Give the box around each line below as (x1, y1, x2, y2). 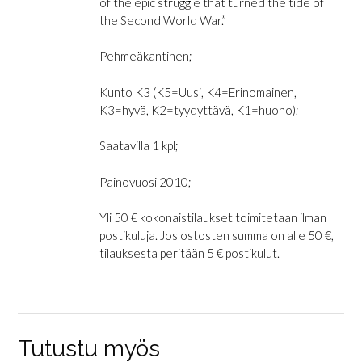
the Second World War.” (99, 12, 226, 27)
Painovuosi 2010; (99, 174, 192, 189)
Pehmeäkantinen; (99, 48, 192, 64)
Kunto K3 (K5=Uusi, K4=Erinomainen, (99, 84, 297, 99)
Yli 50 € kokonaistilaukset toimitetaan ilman (99, 210, 326, 225)
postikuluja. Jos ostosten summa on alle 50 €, (99, 228, 334, 243)
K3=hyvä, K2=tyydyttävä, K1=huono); (99, 102, 299, 117)
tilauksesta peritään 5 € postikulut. (99, 246, 280, 261)
